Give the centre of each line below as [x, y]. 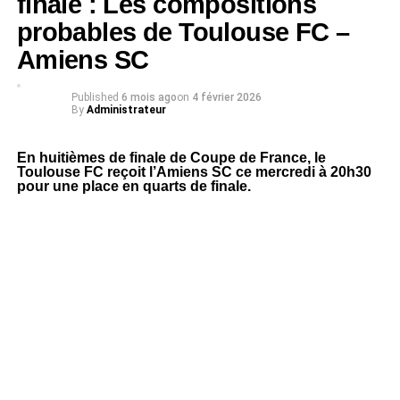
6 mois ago [149, 97]
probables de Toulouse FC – [183, 32]
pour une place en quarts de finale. [133, 186]
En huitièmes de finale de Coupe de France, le [171, 158]
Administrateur [126, 110]
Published [95, 97]
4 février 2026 [226, 97]
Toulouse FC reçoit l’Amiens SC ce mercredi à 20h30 [194, 172]
